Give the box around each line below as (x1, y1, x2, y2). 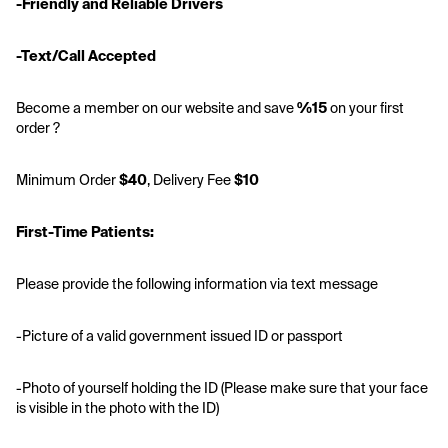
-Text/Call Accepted (16, 47, 157, 65)
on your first (327, 99, 404, 117)
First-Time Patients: (16, 223, 155, 241)
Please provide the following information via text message (16, 275, 378, 293)
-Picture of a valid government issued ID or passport (16, 327, 346, 345)
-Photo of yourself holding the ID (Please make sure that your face (16, 379, 428, 397)
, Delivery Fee (147, 171, 234, 189)
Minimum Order (16, 171, 119, 189)
